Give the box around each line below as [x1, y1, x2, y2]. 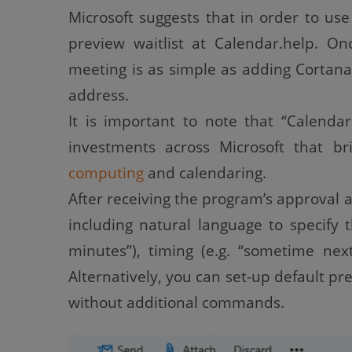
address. [68, 85, 129, 104]
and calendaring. [144, 163, 266, 182]
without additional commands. [68, 292, 284, 312]
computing [68, 163, 144, 182]
